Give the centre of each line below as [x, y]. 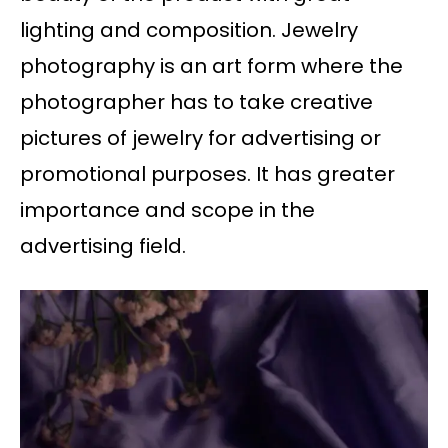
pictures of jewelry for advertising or [200, 138]
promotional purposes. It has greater [207, 174]
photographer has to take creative [196, 102]
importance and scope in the [167, 210]
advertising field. [103, 246]
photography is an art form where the [211, 66]
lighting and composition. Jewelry [189, 30]
